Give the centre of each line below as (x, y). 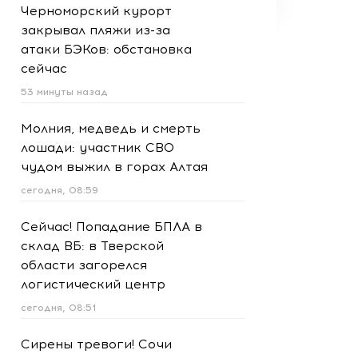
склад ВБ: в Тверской (92, 246)
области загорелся (84, 265)
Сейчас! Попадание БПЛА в (111, 227)
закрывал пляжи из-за (95, 30)
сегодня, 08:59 (60, 190)
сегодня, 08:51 (58, 308)
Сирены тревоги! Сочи (96, 344)
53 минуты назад (64, 92)
